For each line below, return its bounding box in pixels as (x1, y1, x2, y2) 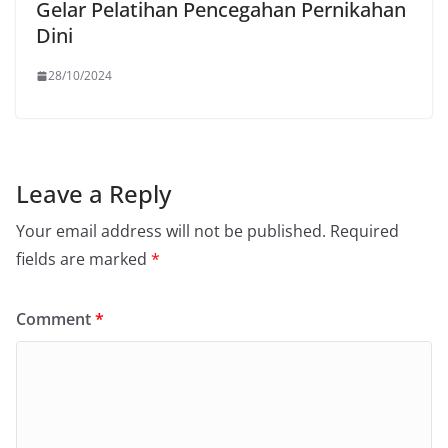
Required (330, 220, 399, 243)
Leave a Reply (16, 177, 171, 211)
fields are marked (16, 248, 151, 271)
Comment (16, 308, 95, 331)
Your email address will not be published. (16, 220, 326, 243)
